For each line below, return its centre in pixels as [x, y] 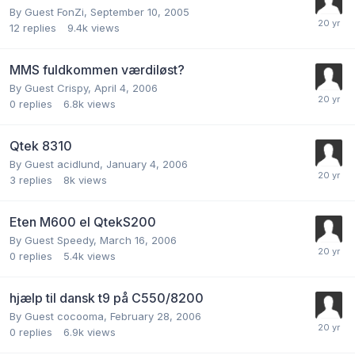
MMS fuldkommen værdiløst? [97, 69]
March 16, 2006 [138, 240]
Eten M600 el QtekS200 [83, 221]
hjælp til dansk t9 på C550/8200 [107, 298]
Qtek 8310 [41, 145]
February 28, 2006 [156, 316]
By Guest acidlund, [58, 164]
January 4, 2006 [147, 164]
